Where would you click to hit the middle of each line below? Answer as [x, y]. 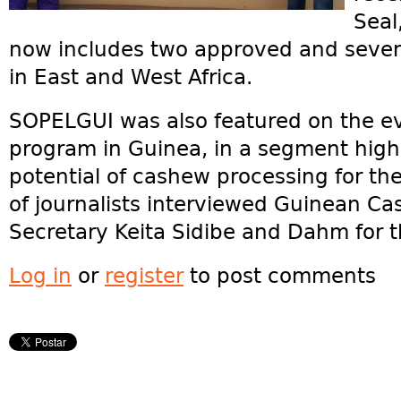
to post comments [280, 276]
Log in [40, 276]
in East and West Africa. [131, 77]
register [144, 276]
